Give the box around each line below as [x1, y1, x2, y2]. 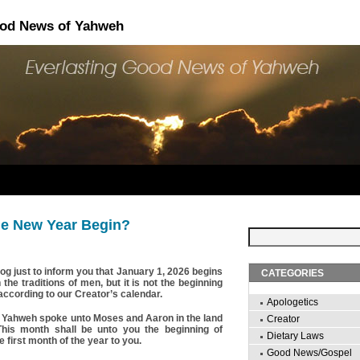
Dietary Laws [267, 330, 324, 342]
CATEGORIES [261, 268, 324, 279]
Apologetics [267, 297, 318, 308]
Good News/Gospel [267, 347, 352, 358]
